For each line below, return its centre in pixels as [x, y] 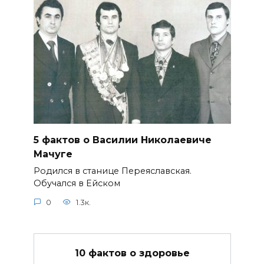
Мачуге [53, 154]
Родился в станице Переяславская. [112, 171]
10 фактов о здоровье [132, 253]
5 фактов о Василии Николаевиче [122, 140]
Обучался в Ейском [77, 184]
